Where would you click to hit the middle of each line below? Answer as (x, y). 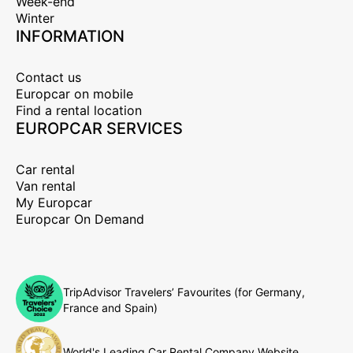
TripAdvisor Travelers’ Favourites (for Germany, (184, 292)
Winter (35, 18)
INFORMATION (70, 36)
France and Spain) (110, 308)
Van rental (46, 186)
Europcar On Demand (80, 219)
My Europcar (54, 202)
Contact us (48, 77)
